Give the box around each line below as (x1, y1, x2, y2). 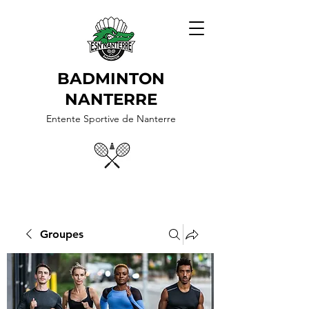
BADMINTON (57, 69, 165, 88)
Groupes (40, 228, 83, 241)
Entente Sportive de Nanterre (46, 112, 176, 125)
